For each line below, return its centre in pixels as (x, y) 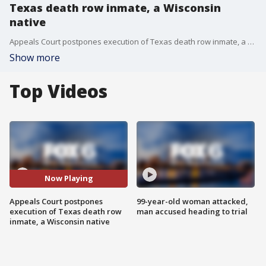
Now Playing (69, 178)
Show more (35, 58)
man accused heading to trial (192, 211)
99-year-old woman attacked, (192, 201)
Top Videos (58, 91)
